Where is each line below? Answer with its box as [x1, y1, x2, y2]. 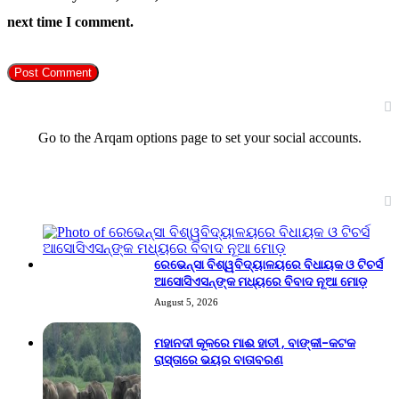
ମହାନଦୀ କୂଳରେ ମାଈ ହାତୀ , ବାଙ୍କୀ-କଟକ [154, 333, 355, 352]
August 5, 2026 [154, 296, 218, 307]
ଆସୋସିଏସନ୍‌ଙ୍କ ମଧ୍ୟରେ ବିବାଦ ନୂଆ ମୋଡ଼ [154, 272, 367, 290]
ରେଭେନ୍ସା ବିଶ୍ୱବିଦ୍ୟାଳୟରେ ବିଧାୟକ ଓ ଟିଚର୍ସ [154, 255, 383, 273]
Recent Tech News [7, 190, 131, 209]
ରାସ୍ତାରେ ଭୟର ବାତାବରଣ [154, 350, 283, 369]
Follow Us [7, 95, 67, 115]
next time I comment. [7, 13, 134, 29]
